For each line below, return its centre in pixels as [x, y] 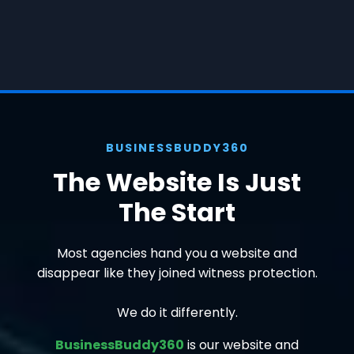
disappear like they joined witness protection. [177, 273]
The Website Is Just [177, 182]
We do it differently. [177, 312]
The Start [177, 212]
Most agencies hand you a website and [177, 253]
